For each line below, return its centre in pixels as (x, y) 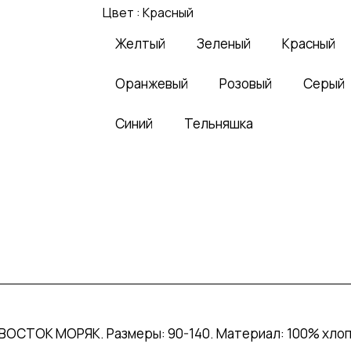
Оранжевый (151, 83)
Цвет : (122, 13)
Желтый (140, 43)
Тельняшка (218, 123)
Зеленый (223, 43)
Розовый (245, 83)
